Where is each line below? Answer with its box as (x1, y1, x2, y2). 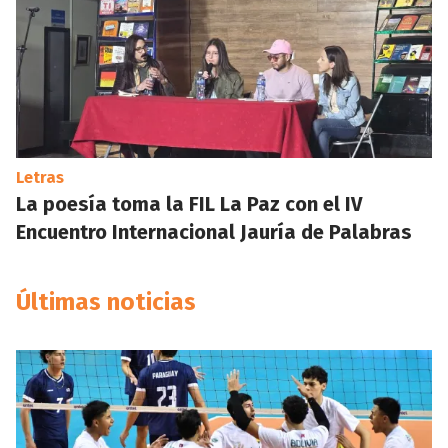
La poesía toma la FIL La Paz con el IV (16, 192, 362, 216)
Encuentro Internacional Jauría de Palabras (16, 220, 412, 244)
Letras (16, 168, 64, 187)
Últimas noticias (16, 288, 196, 316)
